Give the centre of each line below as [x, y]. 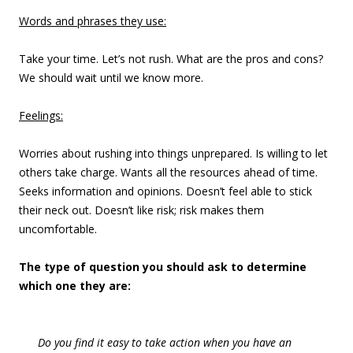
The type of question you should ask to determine [163, 267]
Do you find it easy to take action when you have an [165, 342]
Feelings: [41, 115]
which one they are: [75, 286]
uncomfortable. [58, 229]
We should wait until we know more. [111, 78]
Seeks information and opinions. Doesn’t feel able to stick [165, 191]
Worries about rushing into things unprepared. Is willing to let [173, 153]
